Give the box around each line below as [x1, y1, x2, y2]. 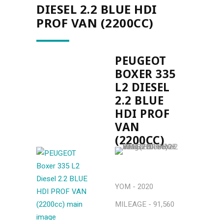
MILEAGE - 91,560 [115, 199, 174, 210]
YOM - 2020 [115, 181, 153, 192]
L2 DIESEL [115, 80, 170, 95]
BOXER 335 [115, 66, 176, 82]
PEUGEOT [115, 53, 166, 68]
